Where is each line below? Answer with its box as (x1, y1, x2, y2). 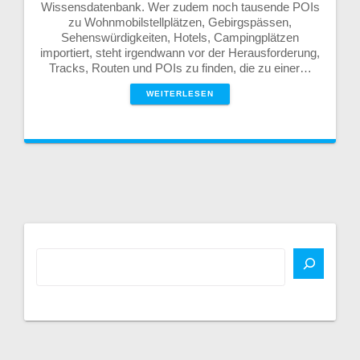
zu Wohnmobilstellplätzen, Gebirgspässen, (68, 14, 292, 29)
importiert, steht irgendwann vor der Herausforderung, (40, 45, 320, 59)
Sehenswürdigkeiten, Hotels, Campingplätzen (61, 30, 299, 44)
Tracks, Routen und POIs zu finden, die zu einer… (48, 60, 312, 75)
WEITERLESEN (146, 88, 214, 98)
